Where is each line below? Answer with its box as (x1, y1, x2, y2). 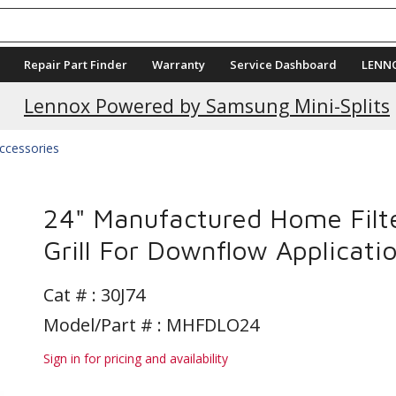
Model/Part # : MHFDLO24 (43, 313, 259, 337)
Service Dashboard (230, 57, 337, 72)
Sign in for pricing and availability (43, 350, 228, 367)
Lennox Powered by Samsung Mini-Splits (24, 93, 390, 118)
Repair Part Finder (24, 57, 127, 72)
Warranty (152, 57, 205, 72)
